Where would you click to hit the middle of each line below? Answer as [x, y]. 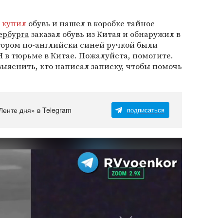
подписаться [146, 110]
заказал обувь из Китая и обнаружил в [105, 34]
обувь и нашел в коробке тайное [91, 23]
